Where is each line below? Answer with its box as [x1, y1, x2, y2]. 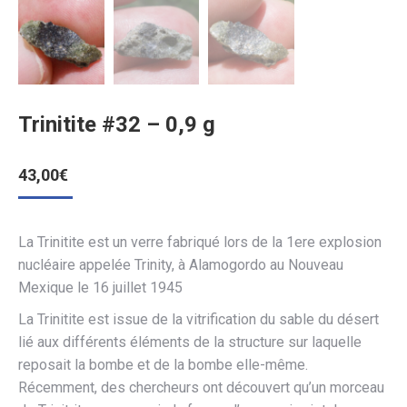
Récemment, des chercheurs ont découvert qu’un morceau [18, 378, 384, 396]
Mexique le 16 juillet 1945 [18, 278, 183, 296]
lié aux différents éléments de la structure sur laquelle [18, 333, 362, 351]
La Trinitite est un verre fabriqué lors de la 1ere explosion [18, 233, 382, 251]
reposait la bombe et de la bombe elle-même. [18, 355, 308, 373]
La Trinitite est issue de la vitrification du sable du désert [18, 310, 379, 328]
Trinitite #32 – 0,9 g [18, 111, 215, 137]
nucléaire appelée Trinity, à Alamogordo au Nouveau [18, 255, 343, 273]
